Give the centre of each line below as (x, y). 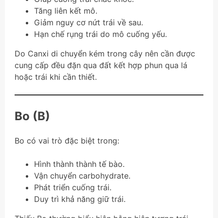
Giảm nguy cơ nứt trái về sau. (89, 23)
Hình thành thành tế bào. (79, 164)
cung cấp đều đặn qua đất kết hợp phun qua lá (101, 65)
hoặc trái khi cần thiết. (56, 77)
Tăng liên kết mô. (66, 11)
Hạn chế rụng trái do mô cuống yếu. (100, 34)
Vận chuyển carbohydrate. (82, 176)
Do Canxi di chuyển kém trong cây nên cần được (105, 54)
